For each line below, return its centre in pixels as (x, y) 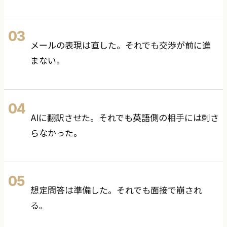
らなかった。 (56, 134)
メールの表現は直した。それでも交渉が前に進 (121, 46)
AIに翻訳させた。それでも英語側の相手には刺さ (125, 118)
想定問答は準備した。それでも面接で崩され (116, 191)
